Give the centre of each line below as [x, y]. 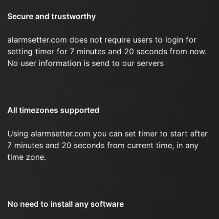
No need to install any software [66, 204]
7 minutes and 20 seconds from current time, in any [103, 145]
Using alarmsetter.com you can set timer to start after [108, 133]
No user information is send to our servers [86, 63]
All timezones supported [53, 110]
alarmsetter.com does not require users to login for [102, 40]
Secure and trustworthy [52, 16]
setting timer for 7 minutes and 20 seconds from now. [107, 51]
